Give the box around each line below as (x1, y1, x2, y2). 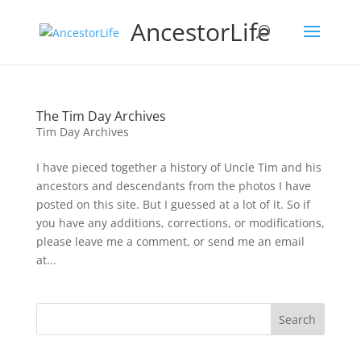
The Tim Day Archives (35, 107, 166, 125)
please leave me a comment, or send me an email (35, 234, 305, 249)
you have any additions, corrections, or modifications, (35, 215, 325, 230)
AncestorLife (130, 15, 271, 48)
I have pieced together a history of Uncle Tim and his (35, 160, 322, 175)
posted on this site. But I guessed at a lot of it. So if (35, 197, 310, 212)
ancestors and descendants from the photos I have (35, 178, 311, 193)
